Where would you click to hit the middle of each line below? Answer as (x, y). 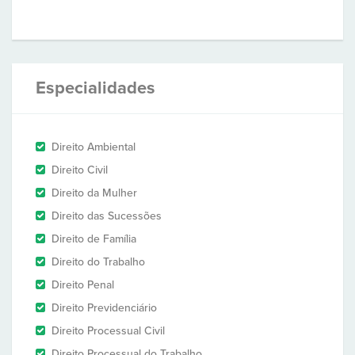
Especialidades (95, 88)
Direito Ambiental (94, 147)
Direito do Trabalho (98, 262)
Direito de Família (94, 239)
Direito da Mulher (94, 193)
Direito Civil (80, 170)
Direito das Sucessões (107, 216)
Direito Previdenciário (104, 308)
